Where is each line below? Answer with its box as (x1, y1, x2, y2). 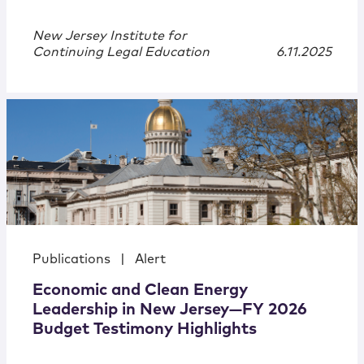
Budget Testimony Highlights (32, 321, 257, 338)
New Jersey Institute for (32, 29, 187, 43)
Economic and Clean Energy (32, 282, 248, 299)
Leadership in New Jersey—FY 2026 (32, 301, 307, 318)
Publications (32, 253, 110, 266)
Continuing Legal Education (32, 45, 210, 59)
